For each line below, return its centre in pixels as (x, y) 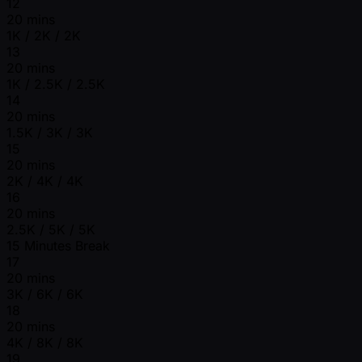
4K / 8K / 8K (45, 343)
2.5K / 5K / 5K (51, 230)
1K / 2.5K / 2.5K (56, 84)
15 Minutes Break (58, 246)
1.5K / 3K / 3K (50, 133)
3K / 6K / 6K (45, 295)
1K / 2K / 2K (44, 36)
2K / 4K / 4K (45, 181)
